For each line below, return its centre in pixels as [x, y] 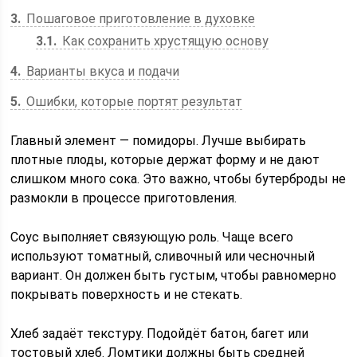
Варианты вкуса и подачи [102, 71]
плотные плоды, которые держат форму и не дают [165, 160]
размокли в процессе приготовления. [124, 198]
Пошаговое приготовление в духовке [139, 19]
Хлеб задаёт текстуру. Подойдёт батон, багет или [160, 333]
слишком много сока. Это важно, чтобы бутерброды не [178, 179]
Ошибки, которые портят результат [133, 102]
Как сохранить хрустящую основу [164, 41]
